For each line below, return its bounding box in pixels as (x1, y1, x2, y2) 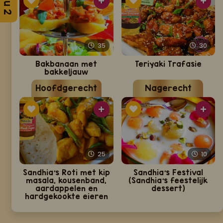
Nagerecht (144, 83, 192, 94)
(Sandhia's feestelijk (128, 176, 208, 185)
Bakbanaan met (35, 59, 98, 69)
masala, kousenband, (26, 176, 107, 185)
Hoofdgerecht (35, 83, 98, 94)
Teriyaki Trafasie (134, 59, 202, 69)
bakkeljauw (44, 67, 89, 77)
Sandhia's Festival (133, 168, 203, 177)
